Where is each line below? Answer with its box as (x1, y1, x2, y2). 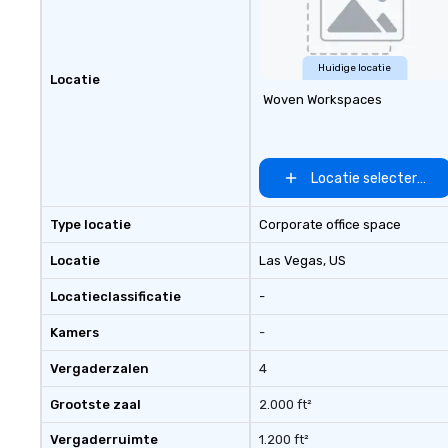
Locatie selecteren (311, 169, 434, 187)
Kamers (50, 325, 99, 340)
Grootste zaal (50, 397, 141, 412)
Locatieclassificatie (50, 289, 181, 304)
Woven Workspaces (262, 92, 382, 107)
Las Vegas (258, 253, 323, 268)
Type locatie (50, 217, 131, 232)
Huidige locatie (318, 62, 392, 74)
